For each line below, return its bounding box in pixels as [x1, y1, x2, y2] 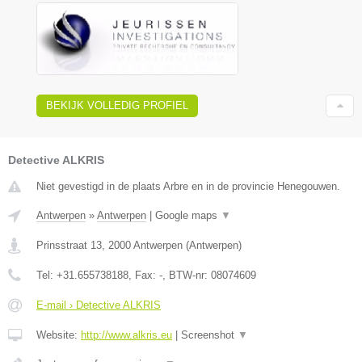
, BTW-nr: [162, 268, 211, 281]
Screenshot [181, 328, 238, 341]
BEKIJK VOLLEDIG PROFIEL [46, 99, 188, 112]
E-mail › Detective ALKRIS [36, 298, 161, 311]
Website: [36, 328, 81, 341]
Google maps [155, 208, 221, 221]
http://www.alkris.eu [81, 328, 172, 341]
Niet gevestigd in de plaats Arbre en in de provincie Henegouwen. [36, 179, 340, 192]
